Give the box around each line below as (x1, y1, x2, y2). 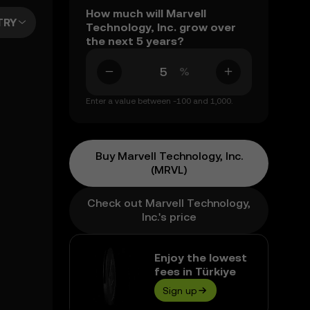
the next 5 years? (86, 35, 184, 48)
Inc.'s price (141, 210, 197, 224)
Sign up (163, 284, 197, 296)
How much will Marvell (86, 7, 206, 20)
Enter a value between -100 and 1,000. (86, 96, 232, 106)
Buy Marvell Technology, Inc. (95, 149, 243, 163)
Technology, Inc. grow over (86, 21, 236, 34)
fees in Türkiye (154, 265, 236, 278)
